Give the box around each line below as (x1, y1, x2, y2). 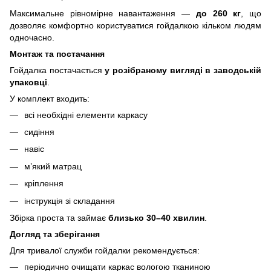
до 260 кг (195, 8, 241, 18)
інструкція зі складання (24, 195, 115, 206)
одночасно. (10, 32, 54, 42)
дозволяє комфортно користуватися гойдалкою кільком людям (10, 20, 261, 30)
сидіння (24, 126, 54, 137)
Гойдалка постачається (10, 65, 105, 75)
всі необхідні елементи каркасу (24, 109, 148, 120)
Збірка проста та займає (10, 212, 108, 223)
